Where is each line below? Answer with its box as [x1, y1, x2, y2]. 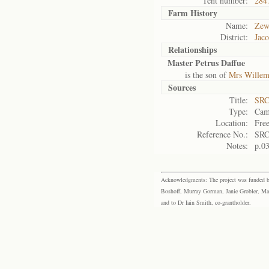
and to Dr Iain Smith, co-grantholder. [161, 198, 251, 207]
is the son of [168, 69, 229, 80]
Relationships [168, 43, 217, 56]
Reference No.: [197, 128, 248, 140]
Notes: [226, 140, 248, 151]
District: [220, 31, 248, 43]
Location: [216, 117, 248, 128]
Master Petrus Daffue [168, 56, 245, 69]
